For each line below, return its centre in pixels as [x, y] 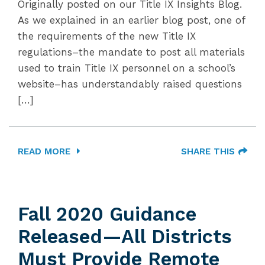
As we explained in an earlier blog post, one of [131, 20]
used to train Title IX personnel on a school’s [127, 68]
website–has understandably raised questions [130, 84]
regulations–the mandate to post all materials [131, 52]
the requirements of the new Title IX [107, 36]
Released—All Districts [125, 237]
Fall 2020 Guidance [107, 214]
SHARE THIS [208, 151]
